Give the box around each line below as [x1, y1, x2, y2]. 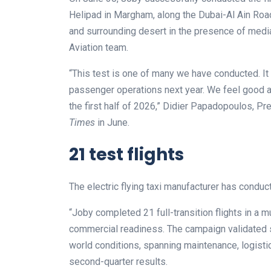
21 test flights [69, 143, 184, 167]
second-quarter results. [69, 256, 168, 268]
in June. [95, 117, 129, 129]
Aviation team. [69, 42, 128, 54]
